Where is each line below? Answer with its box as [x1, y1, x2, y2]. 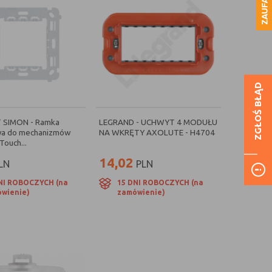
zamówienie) [117, 188, 165, 196]
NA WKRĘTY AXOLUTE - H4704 [99, 127, 215, 137]
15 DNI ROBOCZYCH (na [117, 178, 203, 186]
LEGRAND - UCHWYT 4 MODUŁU [99, 117, 217, 127]
